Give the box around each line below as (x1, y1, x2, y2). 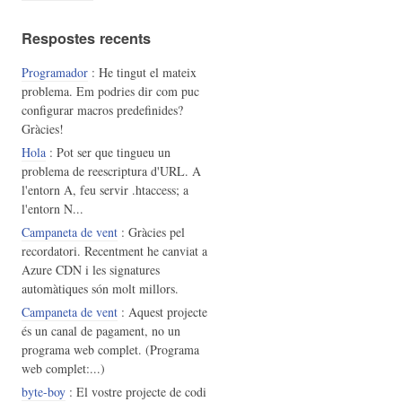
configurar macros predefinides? (21, 101, 183, 119)
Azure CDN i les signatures (21, 261, 160, 279)
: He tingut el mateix (87, 64, 197, 82)
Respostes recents (21, 27, 151, 48)
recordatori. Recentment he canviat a (21, 242, 207, 260)
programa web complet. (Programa (21, 341, 199, 359)
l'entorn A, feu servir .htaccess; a (21, 181, 188, 199)
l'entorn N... (21, 200, 83, 218)
